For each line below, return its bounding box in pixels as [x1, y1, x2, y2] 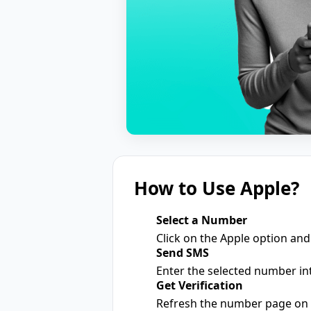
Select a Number [156, 212, 247, 228]
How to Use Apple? [134, 175, 299, 201]
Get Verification [156, 277, 243, 293]
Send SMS [156, 244, 209, 260]
